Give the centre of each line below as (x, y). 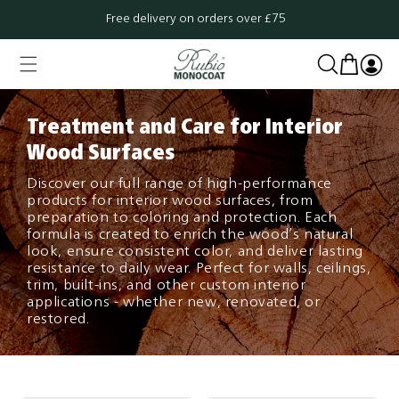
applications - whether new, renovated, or (174, 303)
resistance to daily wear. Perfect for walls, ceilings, (199, 269)
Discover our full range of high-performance (179, 185)
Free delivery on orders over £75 (196, 19)
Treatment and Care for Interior (185, 129)
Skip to (48, 12)
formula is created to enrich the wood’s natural (190, 236)
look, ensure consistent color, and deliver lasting (195, 252)
